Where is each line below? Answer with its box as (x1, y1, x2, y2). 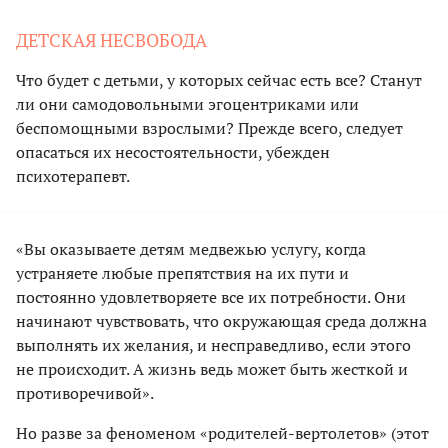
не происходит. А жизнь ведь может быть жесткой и (16, 357, 408, 380)
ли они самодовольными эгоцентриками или (16, 92, 359, 115)
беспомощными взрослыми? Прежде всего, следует (16, 116, 403, 139)
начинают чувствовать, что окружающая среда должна (16, 309, 427, 332)
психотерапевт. (16, 164, 130, 187)
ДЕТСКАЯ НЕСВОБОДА (16, 27, 207, 52)
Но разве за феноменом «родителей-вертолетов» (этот (16, 421, 429, 444)
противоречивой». (16, 381, 154, 404)
